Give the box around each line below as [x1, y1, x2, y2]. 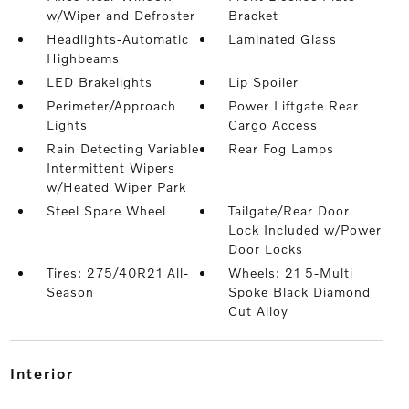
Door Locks [228, 241, 304, 257]
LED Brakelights [46, 74, 152, 89]
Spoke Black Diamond [228, 284, 372, 299]
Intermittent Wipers [46, 160, 175, 175]
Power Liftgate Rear [228, 98, 360, 113]
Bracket [228, 7, 279, 23]
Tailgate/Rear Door [228, 203, 351, 218]
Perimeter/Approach [46, 98, 176, 113]
